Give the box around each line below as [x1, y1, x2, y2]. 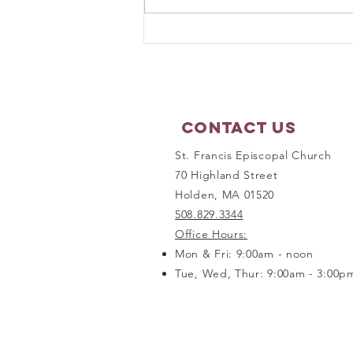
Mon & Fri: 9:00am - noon [175, 246, 314, 261]
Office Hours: [175, 226, 248, 241]
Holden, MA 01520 [175, 187, 275, 202]
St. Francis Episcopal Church [175, 147, 332, 162]
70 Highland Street [175, 167, 278, 182]
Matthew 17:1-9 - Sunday [163, 24, 282, 43]
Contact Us [181, 117, 296, 137]
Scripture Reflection [163, 42, 293, 61]
